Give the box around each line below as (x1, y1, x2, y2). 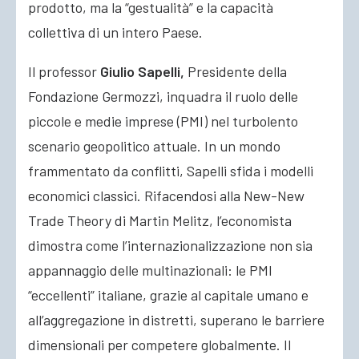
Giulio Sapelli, (100, 63, 184, 80)
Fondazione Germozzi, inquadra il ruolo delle (28, 87, 298, 105)
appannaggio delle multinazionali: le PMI (28, 261, 272, 279)
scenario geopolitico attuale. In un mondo (28, 137, 280, 155)
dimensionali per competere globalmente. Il (28, 336, 291, 353)
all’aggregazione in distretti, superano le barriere (28, 311, 325, 329)
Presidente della (184, 63, 287, 80)
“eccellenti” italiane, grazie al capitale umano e (28, 286, 309, 304)
